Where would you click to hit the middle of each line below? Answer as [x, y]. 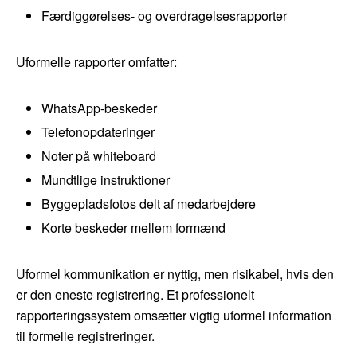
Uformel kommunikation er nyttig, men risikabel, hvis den [175, 274]
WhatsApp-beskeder [99, 108]
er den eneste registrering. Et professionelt [135, 295]
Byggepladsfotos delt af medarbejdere [149, 204]
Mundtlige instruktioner [106, 180]
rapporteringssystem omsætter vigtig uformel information [174, 316]
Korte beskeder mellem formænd [133, 228]
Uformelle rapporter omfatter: [96, 62]
